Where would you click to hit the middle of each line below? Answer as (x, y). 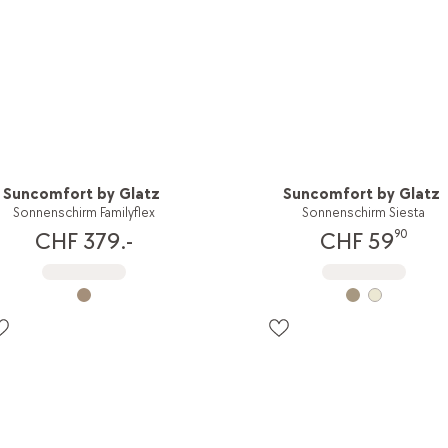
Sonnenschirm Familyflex (83, 212)
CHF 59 (356, 242)
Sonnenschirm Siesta (364, 212)
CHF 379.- (83, 242)
